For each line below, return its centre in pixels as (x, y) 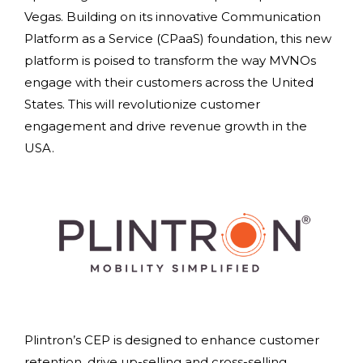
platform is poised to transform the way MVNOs (170, 61)
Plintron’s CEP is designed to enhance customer (172, 340)
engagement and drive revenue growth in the (166, 126)
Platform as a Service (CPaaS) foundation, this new (178, 39)
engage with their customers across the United (169, 83)
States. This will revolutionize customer (142, 105)
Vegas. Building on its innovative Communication (173, 17)
